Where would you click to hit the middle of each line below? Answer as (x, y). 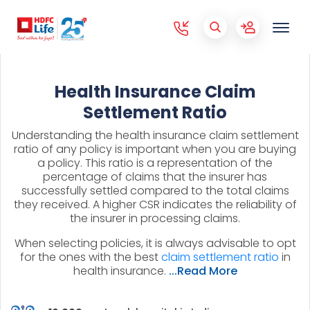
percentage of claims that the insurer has (155, 177)
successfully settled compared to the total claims (155, 191)
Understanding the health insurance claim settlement (155, 135)
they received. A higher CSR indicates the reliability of (155, 204)
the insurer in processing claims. (155, 218)
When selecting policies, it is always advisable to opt (155, 243)
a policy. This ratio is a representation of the (155, 163)
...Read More (203, 271)
